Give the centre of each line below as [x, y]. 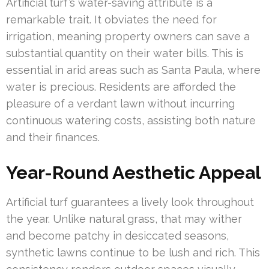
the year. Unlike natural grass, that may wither [124, 219]
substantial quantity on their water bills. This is [125, 53]
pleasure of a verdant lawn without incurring [120, 103]
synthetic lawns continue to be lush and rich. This [133, 252]
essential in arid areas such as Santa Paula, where [133, 70]
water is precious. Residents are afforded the [121, 86]
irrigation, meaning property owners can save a [128, 36]
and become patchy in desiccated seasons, [117, 235]
